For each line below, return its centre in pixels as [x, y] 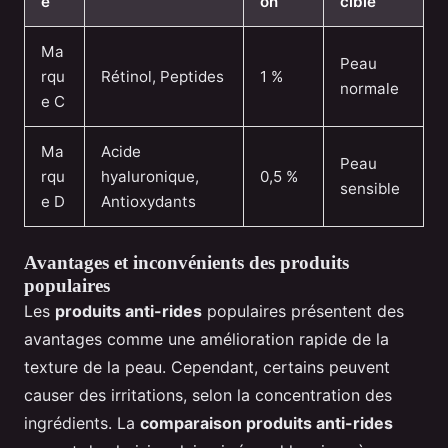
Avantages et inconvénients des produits [186, 262]
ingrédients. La [82, 422]
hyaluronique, [150, 176]
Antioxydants [148, 201]
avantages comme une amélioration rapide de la [206, 338]
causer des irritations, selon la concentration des [208, 394]
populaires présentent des [303, 310]
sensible [370, 188]
